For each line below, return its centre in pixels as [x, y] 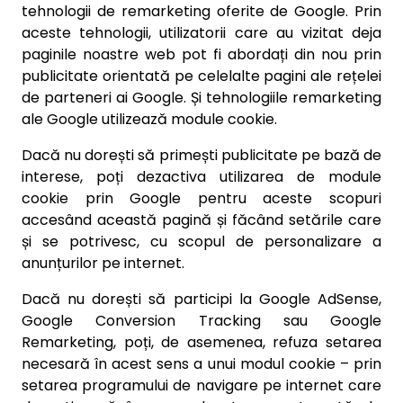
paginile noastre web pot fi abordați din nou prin [201, 54]
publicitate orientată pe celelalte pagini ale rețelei [201, 76]
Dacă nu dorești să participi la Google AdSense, [201, 299]
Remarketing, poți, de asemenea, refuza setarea [201, 342]
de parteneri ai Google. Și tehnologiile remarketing [201, 98]
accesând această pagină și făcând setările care [201, 220]
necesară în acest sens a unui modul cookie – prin [201, 364]
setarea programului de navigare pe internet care [201, 385]
